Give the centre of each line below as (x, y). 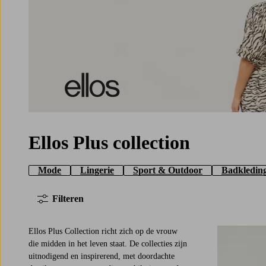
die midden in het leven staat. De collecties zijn (108, 244)
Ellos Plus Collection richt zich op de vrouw (103, 232)
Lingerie (97, 170)
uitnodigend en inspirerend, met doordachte (102, 256)
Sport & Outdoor (168, 170)
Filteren (68, 199)
